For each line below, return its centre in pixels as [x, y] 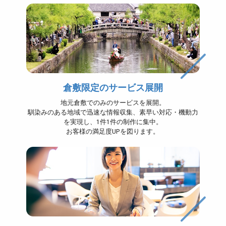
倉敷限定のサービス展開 [113, 87]
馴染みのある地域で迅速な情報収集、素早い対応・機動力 [113, 112]
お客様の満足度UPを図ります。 [113, 132]
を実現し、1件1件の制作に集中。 [113, 122]
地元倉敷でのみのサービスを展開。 [113, 103]
